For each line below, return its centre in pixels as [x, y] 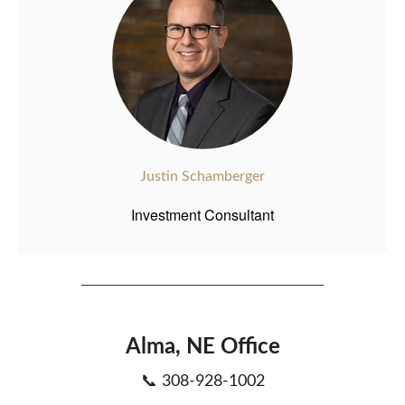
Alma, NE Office [202, 348]
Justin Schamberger [202, 177]
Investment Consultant [202, 215]
